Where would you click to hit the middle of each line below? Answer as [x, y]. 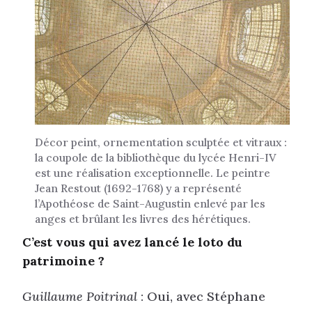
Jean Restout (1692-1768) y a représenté [138, 188]
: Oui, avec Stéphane [201, 297]
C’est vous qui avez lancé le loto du [132, 242]
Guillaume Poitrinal [80, 297]
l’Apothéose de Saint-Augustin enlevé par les [150, 203]
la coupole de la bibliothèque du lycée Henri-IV [156, 157]
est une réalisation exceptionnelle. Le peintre [153, 172]
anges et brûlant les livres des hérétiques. [143, 218]
